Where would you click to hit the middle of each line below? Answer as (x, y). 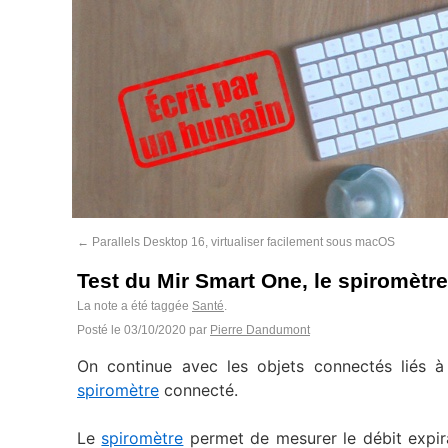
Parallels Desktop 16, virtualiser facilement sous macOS (242, 242)
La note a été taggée (134, 306)
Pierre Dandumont (260, 330)
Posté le (99, 330)
